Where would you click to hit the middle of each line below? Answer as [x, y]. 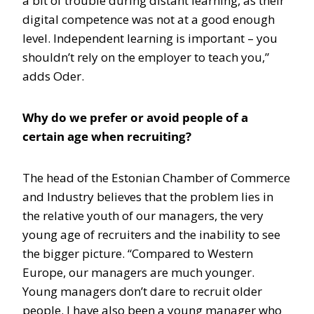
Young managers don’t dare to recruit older [142, 291]
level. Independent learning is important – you [150, 38]
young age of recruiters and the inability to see [151, 234]
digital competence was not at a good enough [149, 19]
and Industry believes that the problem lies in [148, 197]
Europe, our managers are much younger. [138, 272]
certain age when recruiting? [107, 136]
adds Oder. [53, 76]
